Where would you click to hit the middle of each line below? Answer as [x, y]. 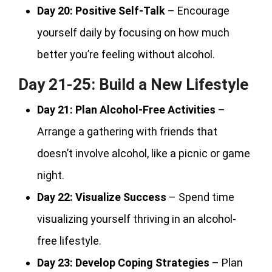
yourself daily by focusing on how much [133, 32]
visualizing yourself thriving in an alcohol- [137, 219]
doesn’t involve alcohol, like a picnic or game [144, 153]
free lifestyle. [69, 240]
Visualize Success [121, 197]
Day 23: [55, 262]
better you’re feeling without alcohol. [126, 54]
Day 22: [55, 197]
